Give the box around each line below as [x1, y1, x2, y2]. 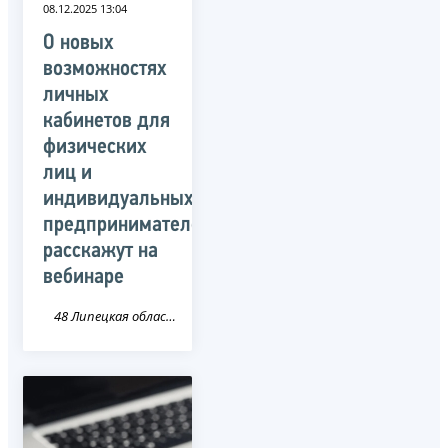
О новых [43, 31, 114, 55]
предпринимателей [43, 213, 212, 237]
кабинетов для [43, 109, 170, 133]
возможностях [43, 57, 167, 81]
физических [43, 135, 147, 159]
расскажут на [43, 239, 158, 263]
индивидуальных [43, 187, 194, 211]
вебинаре [43, 265, 124, 289]
